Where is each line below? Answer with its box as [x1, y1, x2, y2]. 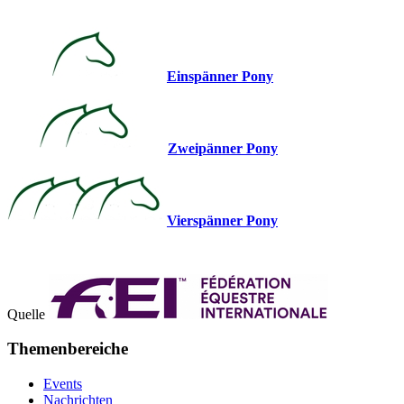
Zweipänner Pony [168, 140, 278, 156]
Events [43, 376, 82, 392]
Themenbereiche [7, 339, 128, 359]
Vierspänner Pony [167, 212, 278, 228]
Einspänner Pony [167, 68, 273, 84]
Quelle [7, 306, 49, 322]
